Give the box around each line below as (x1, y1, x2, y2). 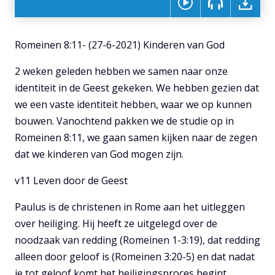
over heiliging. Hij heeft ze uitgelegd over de (15, 217, 217, 230)
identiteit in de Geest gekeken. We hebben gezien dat (15, 81, 259, 95)
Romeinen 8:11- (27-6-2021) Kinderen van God (15, 38, 225, 52)
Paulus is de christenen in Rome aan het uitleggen (15, 200, 245, 214)
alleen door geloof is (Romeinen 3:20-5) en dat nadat (15, 250, 255, 263)
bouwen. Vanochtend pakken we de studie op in (15, 114, 234, 128)
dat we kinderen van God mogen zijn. (15, 147, 184, 161)
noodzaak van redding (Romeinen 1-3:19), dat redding (15, 233, 260, 247)
